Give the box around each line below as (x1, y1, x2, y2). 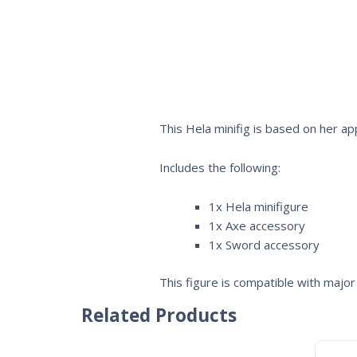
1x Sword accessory (209, 237, 320, 253)
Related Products (81, 303, 237, 328)
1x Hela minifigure (209, 198, 308, 214)
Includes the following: (159, 159, 280, 175)
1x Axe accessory (209, 218, 305, 233)
